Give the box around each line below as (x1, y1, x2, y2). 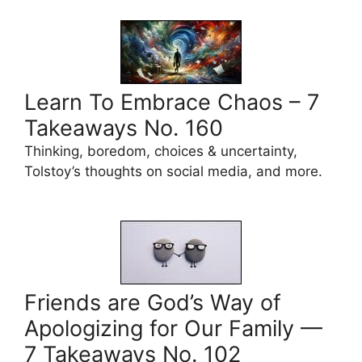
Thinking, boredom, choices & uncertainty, (24, 142, 297, 159)
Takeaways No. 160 (24, 114, 223, 141)
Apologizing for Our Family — (24, 314, 322, 342)
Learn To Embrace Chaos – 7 (24, 88, 319, 116)
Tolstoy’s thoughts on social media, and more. (24, 162, 322, 179)
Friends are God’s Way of (24, 288, 281, 316)
